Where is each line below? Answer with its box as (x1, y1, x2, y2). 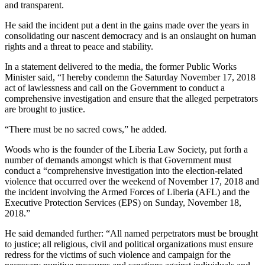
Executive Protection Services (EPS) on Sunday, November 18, (5, 197, 241, 208)
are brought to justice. (5, 104, 85, 114)
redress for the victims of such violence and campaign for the (5, 249, 231, 260)
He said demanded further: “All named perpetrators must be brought (5, 228, 258, 238)
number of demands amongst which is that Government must (5, 154, 231, 165)
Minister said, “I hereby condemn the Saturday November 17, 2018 (5, 72, 256, 82)
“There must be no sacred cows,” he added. (5, 124, 167, 134)
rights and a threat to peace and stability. (5, 41, 153, 51)
